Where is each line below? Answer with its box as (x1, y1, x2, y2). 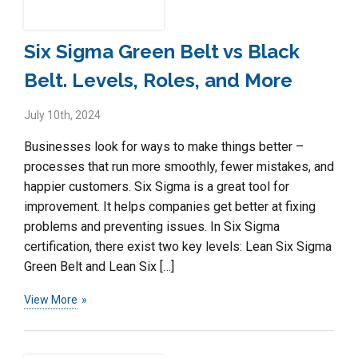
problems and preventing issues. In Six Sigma (24, 218, 280, 234)
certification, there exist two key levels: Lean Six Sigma (24, 238, 332, 254)
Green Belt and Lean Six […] (24, 258, 174, 274)
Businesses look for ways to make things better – (24, 138, 304, 154)
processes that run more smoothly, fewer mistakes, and (24, 158, 334, 174)
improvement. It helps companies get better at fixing (24, 198, 316, 214)
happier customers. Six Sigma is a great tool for (24, 178, 289, 194)
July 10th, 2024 (24, 108, 101, 121)
